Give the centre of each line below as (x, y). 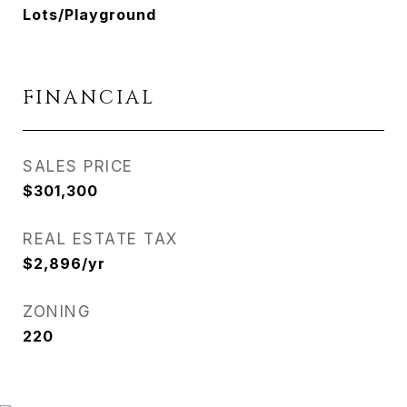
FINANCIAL (89, 98)
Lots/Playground (89, 15)
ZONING (57, 312)
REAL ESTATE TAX (100, 239)
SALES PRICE (78, 166)
